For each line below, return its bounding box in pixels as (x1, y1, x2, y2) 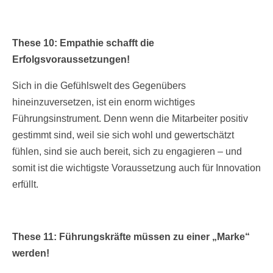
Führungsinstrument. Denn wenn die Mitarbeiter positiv (12, 113, 248, 124)
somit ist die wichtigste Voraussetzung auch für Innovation (12, 163, 261, 174)
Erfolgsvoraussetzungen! (12, 54, 130, 65)
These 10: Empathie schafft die (12, 38, 154, 49)
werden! (12, 248, 49, 259)
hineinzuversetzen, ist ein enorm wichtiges (12, 97, 195, 108)
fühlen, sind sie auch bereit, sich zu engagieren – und (12, 146, 242, 157)
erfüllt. (12, 179, 38, 190)
